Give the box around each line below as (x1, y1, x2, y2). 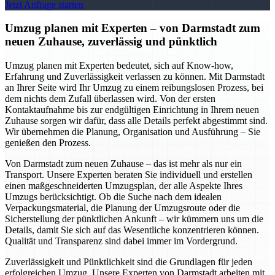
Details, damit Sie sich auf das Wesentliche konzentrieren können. (5, 225, 259, 236)
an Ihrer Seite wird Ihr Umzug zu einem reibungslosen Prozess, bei (5, 82, 263, 93)
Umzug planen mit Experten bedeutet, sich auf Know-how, (5, 60, 233, 71)
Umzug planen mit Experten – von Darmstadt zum (5, 21, 260, 35)
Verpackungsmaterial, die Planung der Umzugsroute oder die (5, 203, 240, 214)
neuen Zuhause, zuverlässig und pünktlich (5, 35, 217, 48)
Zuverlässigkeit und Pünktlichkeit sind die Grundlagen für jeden (5, 257, 252, 268)
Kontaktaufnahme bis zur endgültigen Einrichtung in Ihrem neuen (5, 104, 259, 115)
